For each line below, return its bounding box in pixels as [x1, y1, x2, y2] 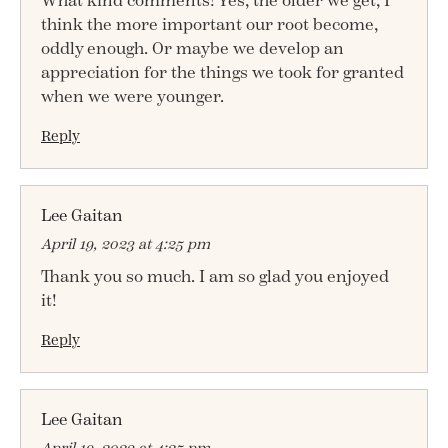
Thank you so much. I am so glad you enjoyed [41, 266, 389, 287]
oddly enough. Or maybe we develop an [41, 38, 344, 59]
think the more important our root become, [41, 14, 378, 35]
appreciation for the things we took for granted [41, 62, 404, 83]
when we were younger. [41, 86, 224, 107]
